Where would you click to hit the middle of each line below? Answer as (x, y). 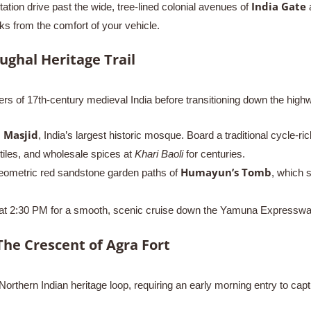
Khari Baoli (159, 154)
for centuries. (214, 154)
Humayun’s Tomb (226, 172)
